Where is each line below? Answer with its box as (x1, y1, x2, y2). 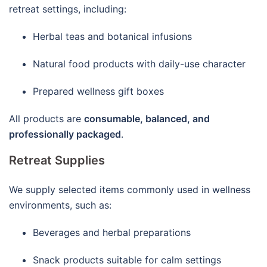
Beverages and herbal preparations (33, 226, 191, 239)
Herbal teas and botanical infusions (33, 30, 192, 43)
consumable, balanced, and (84, 113, 210, 125)
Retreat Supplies (9, 153, 105, 168)
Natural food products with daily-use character (33, 58, 246, 70)
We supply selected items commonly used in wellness (9, 184, 250, 196)
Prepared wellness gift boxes (33, 85, 164, 98)
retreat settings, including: (9, 3, 126, 15)
